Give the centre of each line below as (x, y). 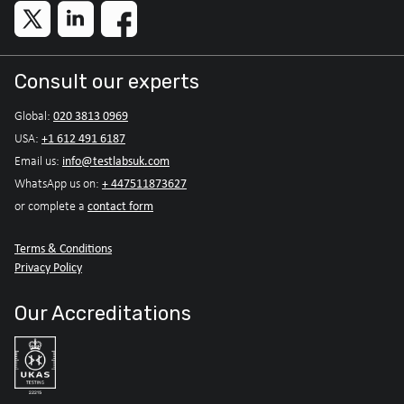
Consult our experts (107, 81)
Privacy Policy (48, 266)
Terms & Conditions (63, 248)
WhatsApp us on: (58, 183)
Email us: (38, 161)
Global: (34, 115)
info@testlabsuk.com (116, 160)
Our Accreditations (103, 313)
